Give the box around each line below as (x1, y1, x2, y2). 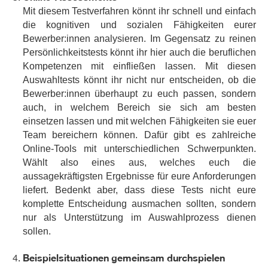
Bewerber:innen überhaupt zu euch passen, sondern (22, 89, 256, 99)
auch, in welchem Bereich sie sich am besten (22, 102, 256, 113)
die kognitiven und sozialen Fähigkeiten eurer (22, 20, 256, 31)
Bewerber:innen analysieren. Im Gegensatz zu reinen (22, 33, 256, 44)
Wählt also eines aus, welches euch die (22, 157, 256, 168)
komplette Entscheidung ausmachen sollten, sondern (22, 199, 256, 209)
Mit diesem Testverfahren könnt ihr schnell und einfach (22, 6, 256, 17)
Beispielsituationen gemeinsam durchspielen (22, 252, 225, 264)
